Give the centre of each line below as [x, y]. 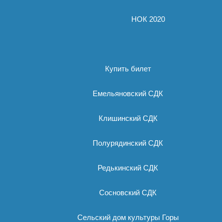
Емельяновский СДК [128, 93]
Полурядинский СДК [128, 143]
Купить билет [128, 69]
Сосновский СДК [128, 193]
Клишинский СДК [128, 118]
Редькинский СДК [128, 168]
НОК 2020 [148, 19]
